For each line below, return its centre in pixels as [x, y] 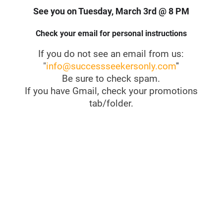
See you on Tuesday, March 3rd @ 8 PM [111, 11]
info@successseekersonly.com [111, 66]
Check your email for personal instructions [111, 33]
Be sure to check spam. [111, 79]
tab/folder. [111, 103]
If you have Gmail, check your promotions [111, 91]
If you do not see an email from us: [111, 54]
